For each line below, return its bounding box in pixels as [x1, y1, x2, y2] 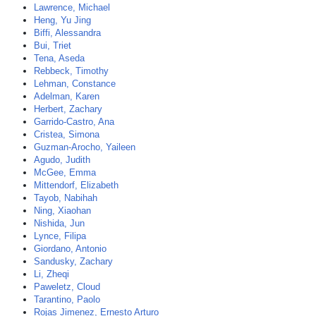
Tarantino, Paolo [34, 294, 100, 305]
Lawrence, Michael [34, 2, 110, 13]
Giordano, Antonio [34, 243, 107, 254]
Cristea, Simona [34, 129, 99, 140]
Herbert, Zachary [34, 104, 102, 114]
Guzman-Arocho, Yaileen [34, 142, 135, 152]
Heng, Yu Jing [34, 15, 91, 25]
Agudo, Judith [34, 154, 90, 165]
